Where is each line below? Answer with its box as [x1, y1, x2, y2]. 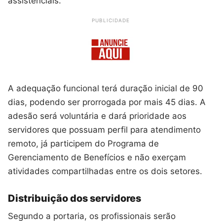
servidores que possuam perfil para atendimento [8, 124, 201, 135]
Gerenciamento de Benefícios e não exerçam [8, 152, 186, 162]
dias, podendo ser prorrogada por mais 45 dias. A [8, 97, 206, 107]
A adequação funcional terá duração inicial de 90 [8, 83, 203, 93]
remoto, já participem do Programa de [8, 138, 159, 148]
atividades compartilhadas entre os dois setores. [8, 166, 202, 176]
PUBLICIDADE [91, 17, 130, 23]
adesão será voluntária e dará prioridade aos [8, 110, 186, 121]
